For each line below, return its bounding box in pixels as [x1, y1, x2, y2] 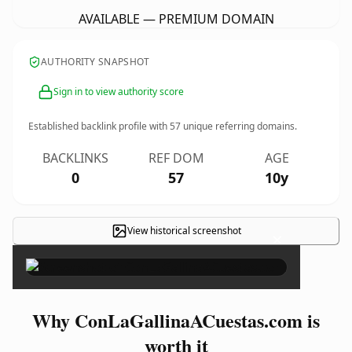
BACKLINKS [42, 149, 108, 167]
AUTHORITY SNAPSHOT [41, 55, 150, 68]
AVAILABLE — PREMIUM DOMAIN [78, 10, 274, 27]
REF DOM [148, 149, 204, 167]
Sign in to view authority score [53, 85, 184, 98]
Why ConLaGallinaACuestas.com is [32, 306, 320, 334]
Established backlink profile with [28, 119, 170, 133]
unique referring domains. [181, 119, 297, 133]
